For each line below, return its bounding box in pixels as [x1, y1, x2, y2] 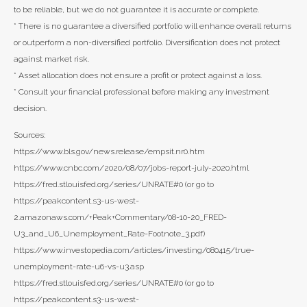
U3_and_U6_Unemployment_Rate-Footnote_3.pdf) [14, 229, 205, 239]
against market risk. [14, 54, 89, 64]
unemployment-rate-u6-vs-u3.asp [14, 262, 144, 272]
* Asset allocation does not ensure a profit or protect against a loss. [14, 71, 262, 81]
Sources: [14, 130, 45, 140]
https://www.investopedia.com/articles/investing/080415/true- [14, 245, 254, 256]
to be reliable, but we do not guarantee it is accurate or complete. [14, 5, 259, 15]
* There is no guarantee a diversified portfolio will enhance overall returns [14, 21, 291, 32]
